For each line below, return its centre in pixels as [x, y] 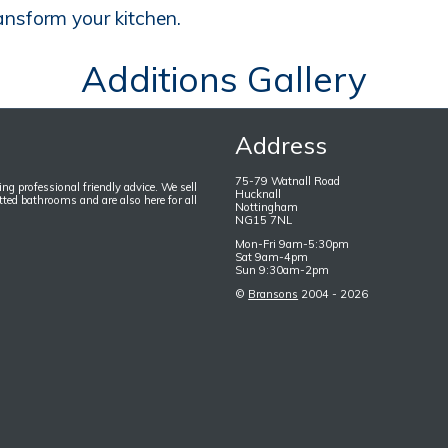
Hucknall [258, 193]
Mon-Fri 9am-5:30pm [292, 243]
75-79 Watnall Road [288, 180]
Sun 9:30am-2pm [282, 269]
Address [281, 144]
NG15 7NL [264, 219]
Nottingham [267, 206]
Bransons [273, 294]
